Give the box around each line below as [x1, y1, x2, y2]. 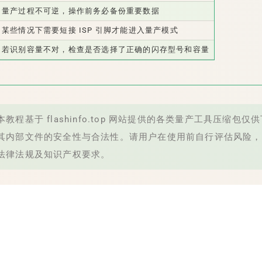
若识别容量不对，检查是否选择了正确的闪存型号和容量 [2, 45, 209, 54]
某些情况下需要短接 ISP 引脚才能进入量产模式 [2, 26, 178, 35]
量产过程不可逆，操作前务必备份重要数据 [2, 6, 160, 15]
